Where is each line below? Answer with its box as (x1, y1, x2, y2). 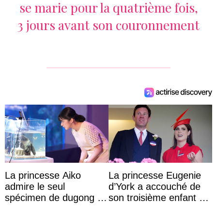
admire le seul (5, 181, 65, 192)
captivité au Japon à (5, 203, 91, 214)
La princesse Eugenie (108, 170, 201, 181)
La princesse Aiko (5, 170, 81, 181)
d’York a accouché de (108, 181, 201, 192)
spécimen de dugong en (5, 192, 108, 203)
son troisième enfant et (108, 192, 207, 203)
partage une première (108, 203, 201, 214)
